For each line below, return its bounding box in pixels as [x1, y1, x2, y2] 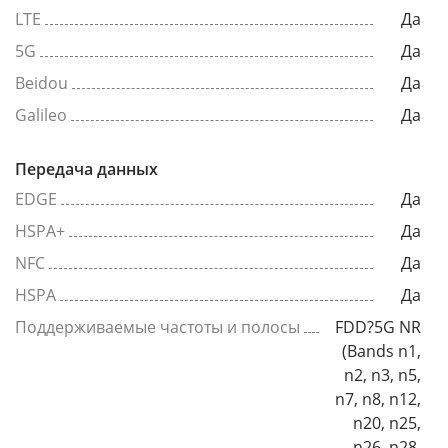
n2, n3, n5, [344, 363, 421, 386]
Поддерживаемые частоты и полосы [15, 315, 300, 338]
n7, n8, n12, [335, 387, 421, 410]
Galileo [15, 103, 67, 126]
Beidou [15, 71, 68, 94]
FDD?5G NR [335, 315, 421, 338]
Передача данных [15, 157, 158, 180]
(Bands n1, [342, 339, 421, 362]
